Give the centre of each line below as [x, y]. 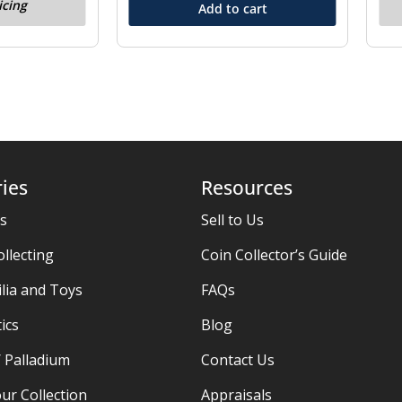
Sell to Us [232, 220]
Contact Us [238, 360]
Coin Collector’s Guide [274, 255]
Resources [247, 188]
